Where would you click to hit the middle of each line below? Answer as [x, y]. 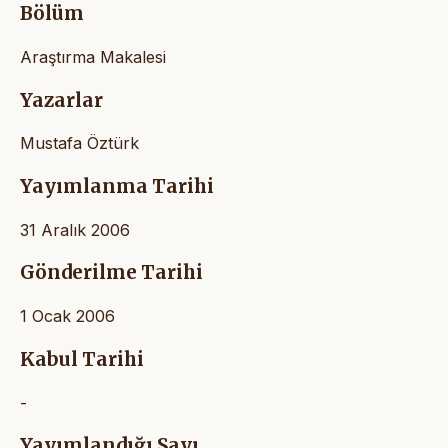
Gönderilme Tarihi [111, 273]
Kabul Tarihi [82, 359]
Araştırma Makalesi [93, 56]
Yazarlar [61, 100]
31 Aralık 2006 [75, 229]
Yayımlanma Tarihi [117, 186]
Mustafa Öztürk [79, 143]
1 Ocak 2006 [67, 316]
